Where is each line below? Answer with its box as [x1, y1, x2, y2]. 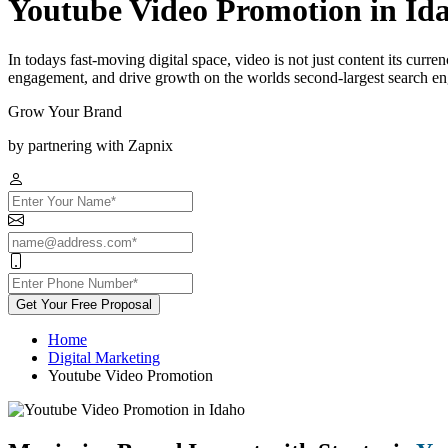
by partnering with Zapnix [8, 136, 173, 154]
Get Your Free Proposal [16, 296, 152, 312]
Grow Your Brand [8, 102, 122, 120]
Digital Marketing [48, 348, 160, 366]
